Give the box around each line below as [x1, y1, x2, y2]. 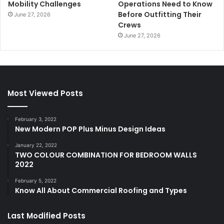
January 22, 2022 [15, 141, 57, 148]
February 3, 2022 [15, 115, 56, 122]
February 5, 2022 [15, 177, 56, 183]
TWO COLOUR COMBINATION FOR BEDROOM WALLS [15, 149, 197, 160]
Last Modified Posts [7, 210, 85, 221]
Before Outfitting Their [118, 9, 202, 19]
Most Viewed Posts [7, 87, 83, 98]
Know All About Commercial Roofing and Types [15, 185, 187, 195]
